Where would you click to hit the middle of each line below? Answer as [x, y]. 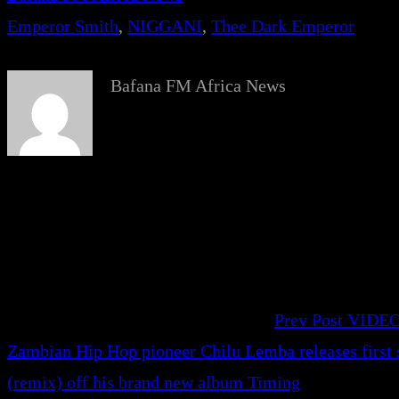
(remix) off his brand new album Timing [154, 383]
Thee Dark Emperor [283, 26]
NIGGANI [165, 26]
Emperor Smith [63, 26]
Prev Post [309, 320]
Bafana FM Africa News [198, 86]
